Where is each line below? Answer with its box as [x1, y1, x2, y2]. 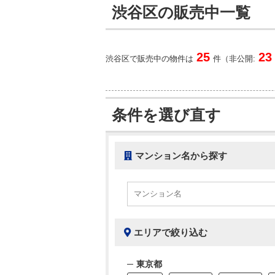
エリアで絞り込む [134, 227, 207, 238]
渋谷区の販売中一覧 [112, 4, 250, 21]
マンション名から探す [135, 150, 227, 161]
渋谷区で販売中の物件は [106, 54, 193, 63]
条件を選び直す [112, 106, 221, 123]
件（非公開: [213, 54, 255, 63]
